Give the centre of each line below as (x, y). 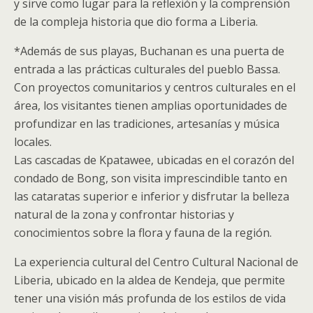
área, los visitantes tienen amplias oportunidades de (151, 105)
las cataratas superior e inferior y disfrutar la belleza (152, 196)
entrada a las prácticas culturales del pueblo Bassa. (147, 69)
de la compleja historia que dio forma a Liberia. (136, 22)
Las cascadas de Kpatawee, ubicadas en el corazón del (154, 160)
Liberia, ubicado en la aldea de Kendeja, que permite (150, 280)
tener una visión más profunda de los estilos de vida (150, 298)
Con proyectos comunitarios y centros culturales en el (155, 87)
